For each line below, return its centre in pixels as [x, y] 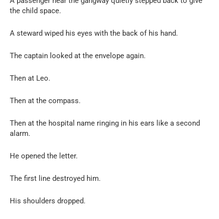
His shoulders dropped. [48, 201]
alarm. [20, 133]
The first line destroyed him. [55, 178]
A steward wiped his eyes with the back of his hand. [94, 33]
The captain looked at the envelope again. [78, 55]
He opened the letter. [44, 156]
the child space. [35, 11]
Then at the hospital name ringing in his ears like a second [105, 123]
